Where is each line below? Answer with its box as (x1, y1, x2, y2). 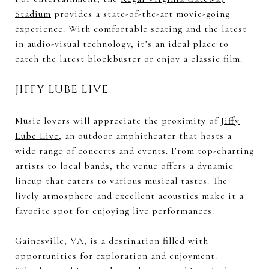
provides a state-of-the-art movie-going (51, 7, 230, 20)
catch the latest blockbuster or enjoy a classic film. (15, 52, 243, 65)
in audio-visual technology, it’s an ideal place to (15, 37, 229, 50)
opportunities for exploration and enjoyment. (15, 249, 217, 262)
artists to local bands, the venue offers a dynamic (15, 159, 234, 172)
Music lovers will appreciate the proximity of (15, 114, 221, 127)
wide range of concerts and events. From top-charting (15, 144, 254, 157)
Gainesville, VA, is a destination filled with (15, 234, 208, 247)
